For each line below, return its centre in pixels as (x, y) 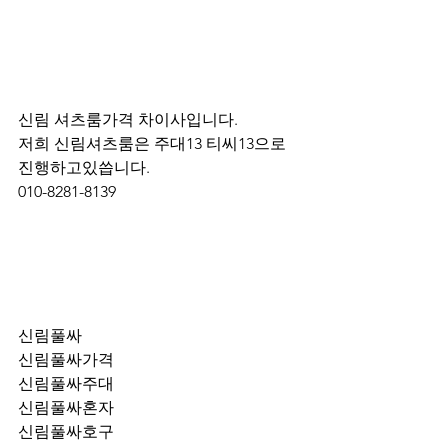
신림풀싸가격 (66, 359)
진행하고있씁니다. (84, 167)
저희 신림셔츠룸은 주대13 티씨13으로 (154, 143)
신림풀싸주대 (66, 383)
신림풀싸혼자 (66, 407)
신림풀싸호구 (66, 431)
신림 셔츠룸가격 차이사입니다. (128, 119)
